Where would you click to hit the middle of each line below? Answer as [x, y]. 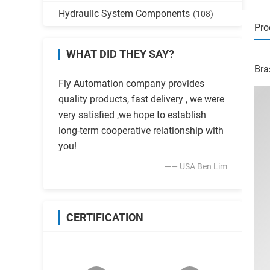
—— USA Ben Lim [196, 166]
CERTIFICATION [105, 217]
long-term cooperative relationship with [141, 130]
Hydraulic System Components [124, 14]
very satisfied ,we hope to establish [132, 115]
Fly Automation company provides [131, 83]
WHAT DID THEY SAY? [120, 54]
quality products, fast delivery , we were [141, 99]
